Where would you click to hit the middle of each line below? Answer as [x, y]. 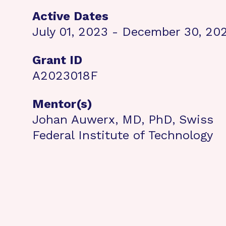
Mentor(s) [62, 104]
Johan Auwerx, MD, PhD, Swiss [123, 120]
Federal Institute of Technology [123, 135]
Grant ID [57, 60]
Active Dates [70, 16]
